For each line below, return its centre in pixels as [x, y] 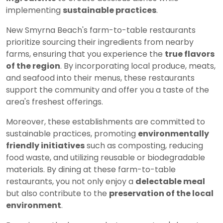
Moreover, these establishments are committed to [106, 121]
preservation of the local [161, 193]
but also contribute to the [57, 193]
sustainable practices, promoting [72, 133]
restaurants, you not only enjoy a [71, 181]
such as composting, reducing [144, 145]
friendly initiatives [45, 145]
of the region [33, 66]
